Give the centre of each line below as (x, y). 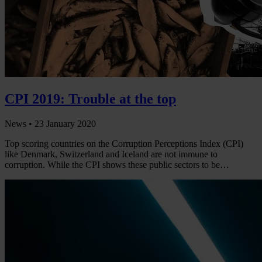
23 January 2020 (65, 123)
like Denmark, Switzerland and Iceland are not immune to (111, 154)
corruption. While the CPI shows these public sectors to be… (117, 164)
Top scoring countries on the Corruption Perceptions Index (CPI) (124, 143)
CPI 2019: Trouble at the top (90, 99)
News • (20, 123)
